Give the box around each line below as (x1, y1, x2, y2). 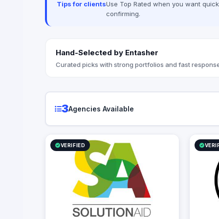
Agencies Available (68, 104, 134, 113)
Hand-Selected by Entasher (55, 47, 158, 57)
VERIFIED (60, 142, 86, 149)
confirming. (106, 10, 140, 18)
